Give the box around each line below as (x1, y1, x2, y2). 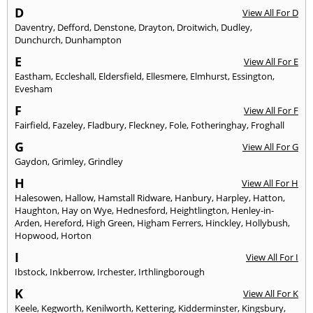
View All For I (246, 251, 298, 264)
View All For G (242, 140, 298, 154)
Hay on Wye (61, 204, 112, 217)
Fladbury (87, 119, 124, 132)
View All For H (242, 177, 298, 190)
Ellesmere (146, 70, 186, 83)
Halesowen (15, 191, 61, 205)
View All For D (242, 6, 298, 20)
